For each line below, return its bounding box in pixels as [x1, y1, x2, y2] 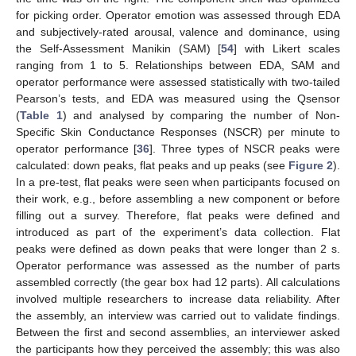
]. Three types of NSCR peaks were [149, 141, 340, 155]
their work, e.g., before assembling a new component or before [16, 192, 340, 205]
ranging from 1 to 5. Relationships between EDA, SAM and [16, 58, 340, 72]
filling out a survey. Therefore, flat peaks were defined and [16, 208, 340, 222]
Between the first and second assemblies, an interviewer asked [16, 325, 340, 339]
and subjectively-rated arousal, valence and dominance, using [16, 25, 340, 38]
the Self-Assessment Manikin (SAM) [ [16, 41, 222, 55]
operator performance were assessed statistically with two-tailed [16, 75, 340, 88]
